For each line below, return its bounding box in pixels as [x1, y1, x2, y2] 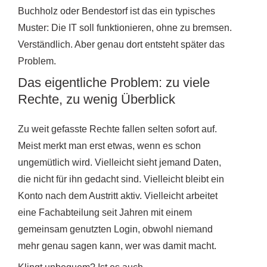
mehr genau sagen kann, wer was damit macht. [18, 240, 216, 251]
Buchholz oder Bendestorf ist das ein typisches [18, 5, 215, 16]
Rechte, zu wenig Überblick [18, 91, 175, 107]
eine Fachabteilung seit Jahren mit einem [18, 207, 192, 218]
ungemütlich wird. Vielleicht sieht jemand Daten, [18, 157, 221, 167]
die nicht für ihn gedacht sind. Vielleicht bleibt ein [18, 173, 224, 184]
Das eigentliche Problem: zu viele [18, 74, 210, 90]
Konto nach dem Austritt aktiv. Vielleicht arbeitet [18, 190, 218, 201]
